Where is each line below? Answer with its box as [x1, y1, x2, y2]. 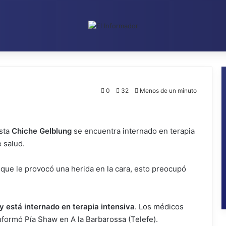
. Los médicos [135, 201, 184, 211]
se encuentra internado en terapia [74, 126, 195, 136]
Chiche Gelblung [12, 126, 74, 136]
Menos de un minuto [138, 86, 197, 94]
